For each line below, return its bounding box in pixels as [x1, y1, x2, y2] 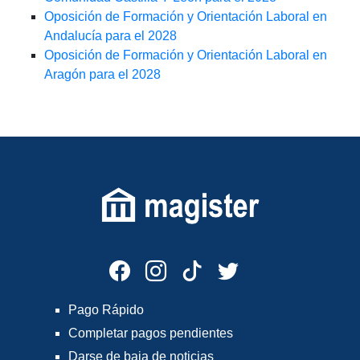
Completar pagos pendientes [68, 325, 233, 340]
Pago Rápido [68, 302, 144, 317]
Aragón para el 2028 [44, 67, 161, 82]
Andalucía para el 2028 [44, 29, 177, 43]
